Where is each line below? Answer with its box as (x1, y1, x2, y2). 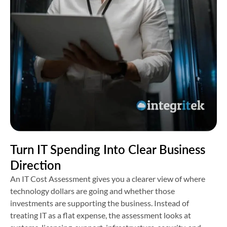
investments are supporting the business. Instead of (10, 198, 189, 208)
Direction (10, 158, 61, 173)
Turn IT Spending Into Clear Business (10, 142, 205, 157)
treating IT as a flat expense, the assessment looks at (10, 210, 191, 220)
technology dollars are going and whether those (10, 186, 175, 196)
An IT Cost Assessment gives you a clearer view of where (10, 174, 205, 184)
